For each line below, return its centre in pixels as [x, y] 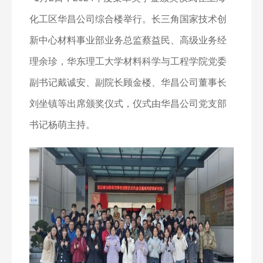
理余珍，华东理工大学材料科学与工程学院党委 [128, 61]
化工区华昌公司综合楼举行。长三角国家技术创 [128, 19]
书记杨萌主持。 [62, 125]
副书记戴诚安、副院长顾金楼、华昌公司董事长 [128, 82]
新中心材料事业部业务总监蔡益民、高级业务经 [128, 40]
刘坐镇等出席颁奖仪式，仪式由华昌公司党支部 [128, 104]
